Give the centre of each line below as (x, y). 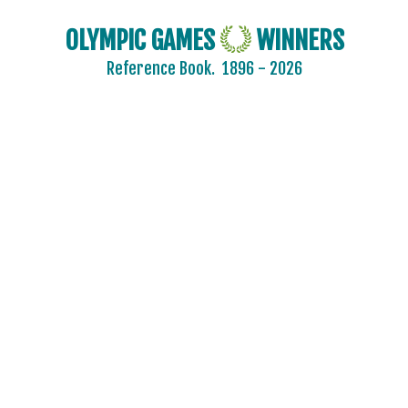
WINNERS (297, 41)
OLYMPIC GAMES (142, 41)
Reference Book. (164, 69)
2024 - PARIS (72, 380)
